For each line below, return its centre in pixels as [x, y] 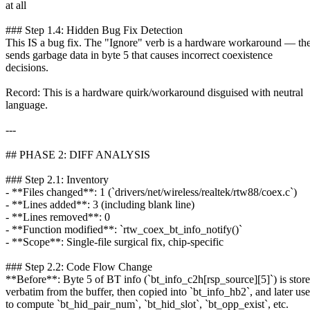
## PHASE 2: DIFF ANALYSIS [78, 154]
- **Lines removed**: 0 [58, 217]
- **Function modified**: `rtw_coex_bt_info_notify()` [124, 229]
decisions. [27, 67]
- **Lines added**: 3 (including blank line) [100, 204]
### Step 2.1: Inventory [57, 179]
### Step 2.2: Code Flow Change [79, 266]
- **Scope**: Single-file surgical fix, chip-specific [115, 241]
